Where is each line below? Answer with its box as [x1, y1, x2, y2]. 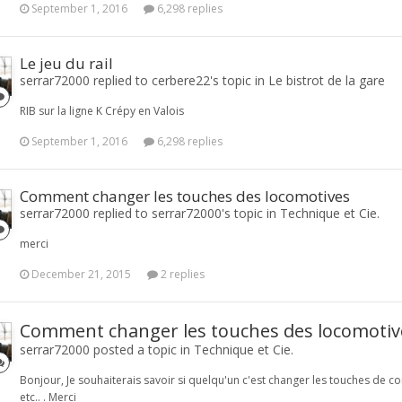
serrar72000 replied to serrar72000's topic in [20, 205, 280, 222]
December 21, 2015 [31, 267, 131, 282]
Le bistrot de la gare [268, 72, 385, 89]
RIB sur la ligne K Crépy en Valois [20, 103, 184, 118]
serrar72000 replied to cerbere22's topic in [20, 72, 268, 89]
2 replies [158, 267, 205, 282]
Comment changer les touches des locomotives [20, 186, 350, 206]
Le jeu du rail [20, 53, 113, 74]
